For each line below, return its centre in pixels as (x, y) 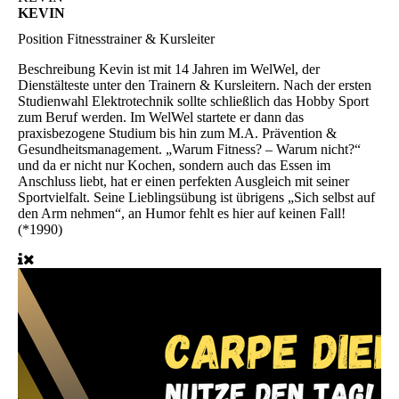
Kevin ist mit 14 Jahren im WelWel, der (209, 69)
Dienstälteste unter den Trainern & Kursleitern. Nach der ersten (195, 85)
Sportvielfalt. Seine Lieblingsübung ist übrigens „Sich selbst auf (196, 197)
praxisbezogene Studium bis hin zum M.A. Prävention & (177, 133)
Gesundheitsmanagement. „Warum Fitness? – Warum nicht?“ (189, 149)
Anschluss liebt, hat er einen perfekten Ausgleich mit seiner (183, 181)
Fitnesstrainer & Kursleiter (141, 38)
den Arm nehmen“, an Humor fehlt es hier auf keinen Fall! (182, 213)
